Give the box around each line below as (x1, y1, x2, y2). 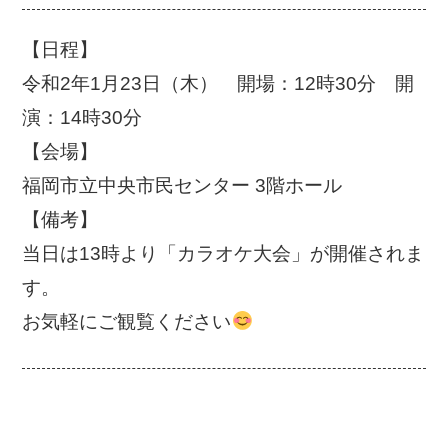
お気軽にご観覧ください (22, 311, 232, 333)
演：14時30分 (22, 107, 143, 129)
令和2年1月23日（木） (22, 73, 219, 95)
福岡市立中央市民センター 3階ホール (22, 175, 343, 197)
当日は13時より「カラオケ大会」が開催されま (22, 243, 425, 265)
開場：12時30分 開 (237, 73, 415, 95)
